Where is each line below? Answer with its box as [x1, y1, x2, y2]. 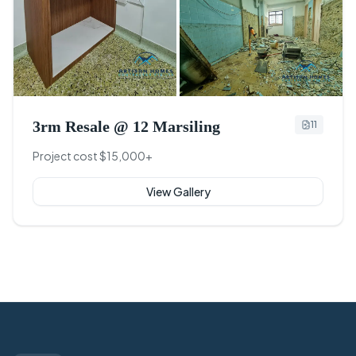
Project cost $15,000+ [33, 148, 153, 163]
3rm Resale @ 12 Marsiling [33, 117, 220, 135]
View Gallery [145, 184, 211, 199]
